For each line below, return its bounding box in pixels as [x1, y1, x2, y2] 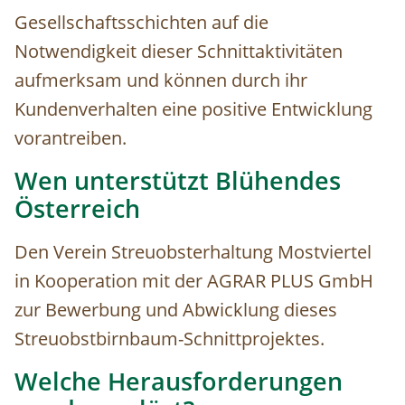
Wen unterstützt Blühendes [14, 165, 341, 198]
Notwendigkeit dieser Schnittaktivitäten [14, 39, 343, 64]
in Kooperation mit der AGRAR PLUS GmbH [14, 268, 373, 294]
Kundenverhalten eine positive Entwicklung [14, 97, 372, 122]
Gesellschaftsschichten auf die [14, 10, 268, 35]
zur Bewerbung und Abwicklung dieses [14, 297, 337, 323]
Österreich [14, 193, 140, 226]
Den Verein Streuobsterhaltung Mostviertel [14, 240, 372, 265]
